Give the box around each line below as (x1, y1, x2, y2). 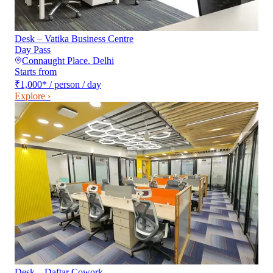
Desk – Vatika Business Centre (15, 34, 133, 44)
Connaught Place (22, 55, 88, 66)
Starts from (15, 66, 57, 77)
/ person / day (49, 79, 101, 90)
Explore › (15, 91, 51, 102)
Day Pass (15, 44, 51, 55)
